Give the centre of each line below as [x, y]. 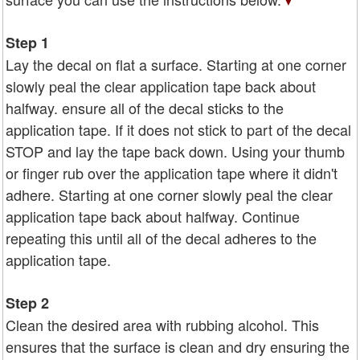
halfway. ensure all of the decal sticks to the [145, 107]
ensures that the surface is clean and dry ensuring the [178, 346]
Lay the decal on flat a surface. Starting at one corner [176, 64]
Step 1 [27, 42]
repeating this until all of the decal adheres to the [161, 237]
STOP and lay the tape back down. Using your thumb [175, 151]
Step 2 [27, 303]
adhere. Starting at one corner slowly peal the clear [169, 194]
